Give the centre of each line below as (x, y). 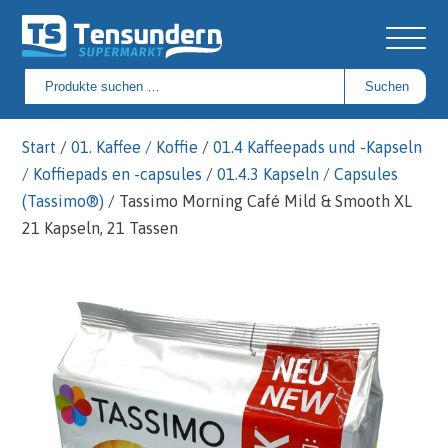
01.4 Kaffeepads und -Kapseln (318, 147)
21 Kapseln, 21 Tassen (100, 228)
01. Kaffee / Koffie (135, 147)
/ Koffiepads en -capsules (112, 174)
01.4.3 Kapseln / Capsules (308, 174)
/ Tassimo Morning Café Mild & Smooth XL (258, 201)
